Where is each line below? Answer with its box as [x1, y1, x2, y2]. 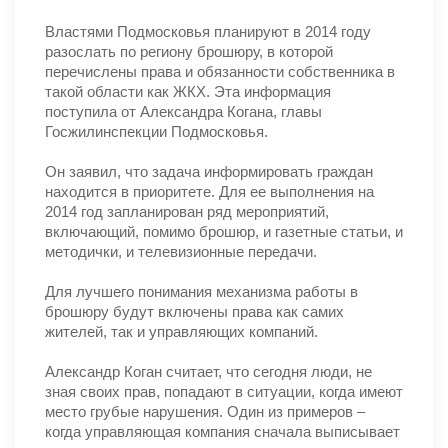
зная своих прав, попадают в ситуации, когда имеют [45, 383, 403, 400]
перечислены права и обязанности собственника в [45, 63, 395, 80]
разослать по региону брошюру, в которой [45, 43, 333, 60]
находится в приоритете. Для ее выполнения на [45, 183, 374, 200]
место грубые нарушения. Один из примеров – [45, 403, 365, 420]
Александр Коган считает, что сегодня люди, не [45, 363, 372, 380]
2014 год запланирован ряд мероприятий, [45, 203, 329, 220]
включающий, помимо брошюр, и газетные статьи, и [45, 223, 403, 240]
